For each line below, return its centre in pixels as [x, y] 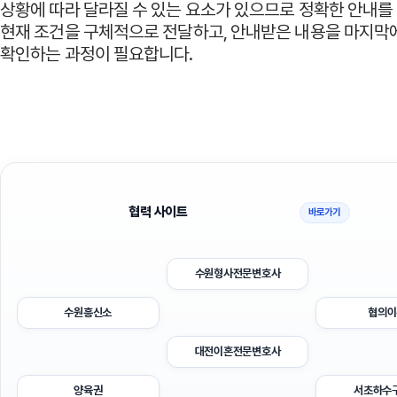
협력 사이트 [158, 212]
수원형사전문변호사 [237, 273]
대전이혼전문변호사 [237, 351]
